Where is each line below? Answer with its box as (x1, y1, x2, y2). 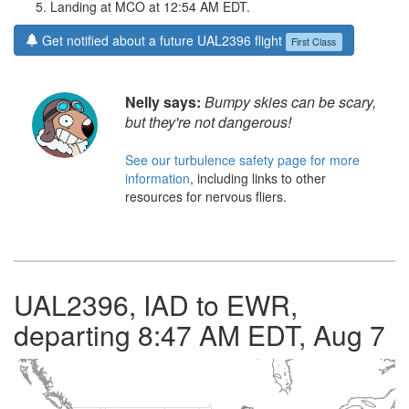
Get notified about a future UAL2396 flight (38, 31, 286, 50)
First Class (291, 34, 337, 48)
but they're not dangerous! (125, 111, 291, 133)
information (125, 169, 190, 188)
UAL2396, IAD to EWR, (14, 285, 298, 325)
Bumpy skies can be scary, (204, 91, 376, 113)
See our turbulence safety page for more (125, 151, 360, 170)
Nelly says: (125, 91, 201, 113)
